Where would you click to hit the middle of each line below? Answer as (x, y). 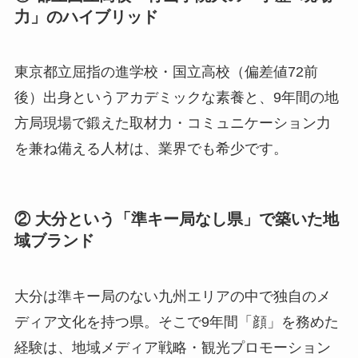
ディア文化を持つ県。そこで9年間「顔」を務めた (176, 322)
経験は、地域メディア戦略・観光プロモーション (172, 347)
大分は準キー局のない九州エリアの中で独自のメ (172, 296)
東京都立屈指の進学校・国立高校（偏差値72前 (166, 72)
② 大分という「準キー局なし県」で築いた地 (176, 219)
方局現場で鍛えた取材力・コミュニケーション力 (172, 123)
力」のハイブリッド (86, 16)
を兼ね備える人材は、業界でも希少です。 (151, 148)
